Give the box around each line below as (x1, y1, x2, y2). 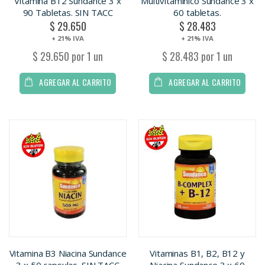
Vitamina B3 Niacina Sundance (9, 247, 127, 260)
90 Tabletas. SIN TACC (22, 7, 113, 18)
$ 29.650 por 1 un (33, 48, 103, 64)
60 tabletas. (173, 7, 221, 18)
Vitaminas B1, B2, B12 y (150, 247, 245, 260)
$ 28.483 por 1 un (162, 48, 232, 64)
